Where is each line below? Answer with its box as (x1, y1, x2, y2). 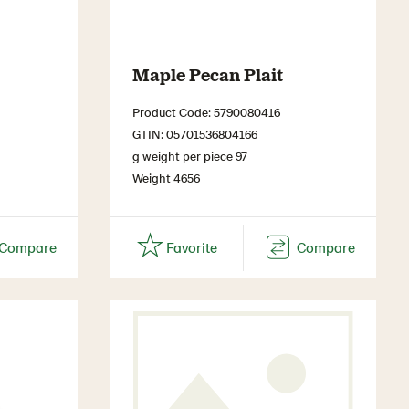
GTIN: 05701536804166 (132, 125, 257, 142)
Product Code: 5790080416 (132, 103, 280, 120)
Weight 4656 (132, 169, 200, 185)
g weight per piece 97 (132, 147, 247, 163)
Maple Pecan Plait (132, 62, 283, 85)
